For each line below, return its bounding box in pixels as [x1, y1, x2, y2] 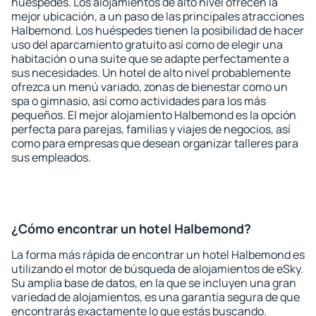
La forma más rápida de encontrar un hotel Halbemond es [11, 247, 305, 262]
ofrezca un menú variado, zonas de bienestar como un [11, 79, 288, 95]
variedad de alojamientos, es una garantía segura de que [11, 289, 300, 305]
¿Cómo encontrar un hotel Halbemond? [11, 220, 251, 237]
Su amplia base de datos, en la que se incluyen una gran [11, 275, 296, 291]
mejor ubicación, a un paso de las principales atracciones [11, 8, 304, 24]
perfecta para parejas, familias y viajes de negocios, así [11, 121, 291, 137]
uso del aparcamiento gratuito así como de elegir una [11, 37, 283, 52]
